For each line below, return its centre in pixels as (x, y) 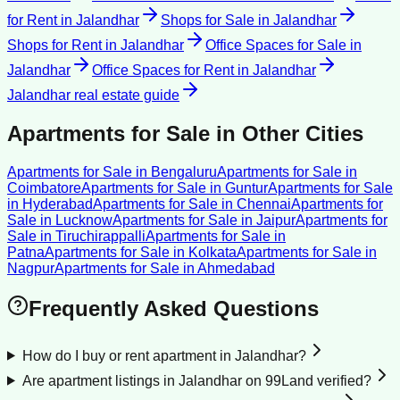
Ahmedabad (236, 268)
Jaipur (276, 220)
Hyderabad (58, 204)
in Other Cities (287, 133)
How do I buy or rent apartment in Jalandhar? (164, 355)
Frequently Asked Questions (174, 308)
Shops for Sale (208, 21)
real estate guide (125, 96)
